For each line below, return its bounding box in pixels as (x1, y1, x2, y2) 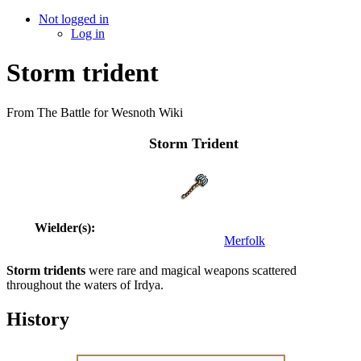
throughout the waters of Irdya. (6, 277, 164, 292)
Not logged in (39, 12, 109, 26)
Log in (71, 27, 105, 40)
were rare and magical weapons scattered (85, 263, 297, 277)
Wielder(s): (35, 220, 95, 234)
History (6, 308, 69, 330)
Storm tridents (6, 263, 85, 277)
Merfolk (224, 233, 265, 247)
